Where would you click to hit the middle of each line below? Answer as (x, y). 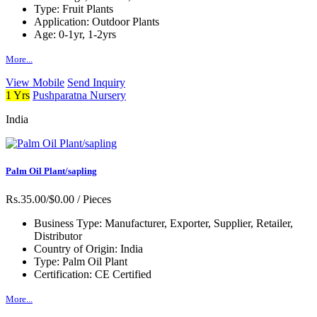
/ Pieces (93, 199)
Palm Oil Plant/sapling (51, 171)
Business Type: (69, 223)
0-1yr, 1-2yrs (87, 35)
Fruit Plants (88, 9)
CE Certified (123, 274)
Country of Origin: (77, 248)
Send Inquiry (96, 83)
